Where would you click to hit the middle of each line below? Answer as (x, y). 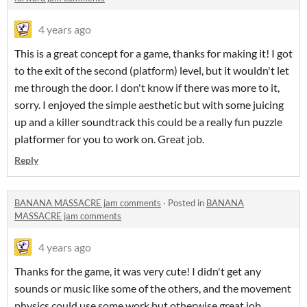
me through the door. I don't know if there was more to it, (147, 88)
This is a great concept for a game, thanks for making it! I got (153, 53)
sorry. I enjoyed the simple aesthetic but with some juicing (149, 105)
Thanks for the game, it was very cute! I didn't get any (138, 271)
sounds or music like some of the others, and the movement (153, 288)
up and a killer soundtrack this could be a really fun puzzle (148, 122)
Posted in (187, 203)
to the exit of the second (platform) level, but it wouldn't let (152, 71)
